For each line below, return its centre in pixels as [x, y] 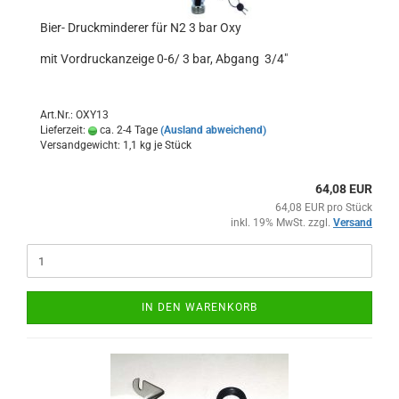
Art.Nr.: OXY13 [74, 115]
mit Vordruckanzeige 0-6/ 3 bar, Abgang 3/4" [164, 59]
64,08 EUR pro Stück [324, 208]
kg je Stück [164, 145]
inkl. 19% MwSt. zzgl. [282, 223]
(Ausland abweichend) [213, 130]
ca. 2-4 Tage [127, 130]
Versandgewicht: [81, 145]
